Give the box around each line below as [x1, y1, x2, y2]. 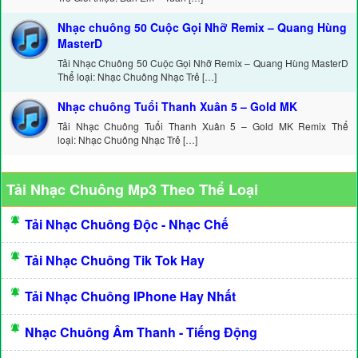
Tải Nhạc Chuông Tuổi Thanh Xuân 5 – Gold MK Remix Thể [58, 119, 348, 133]
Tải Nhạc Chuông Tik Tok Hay [25, 251, 205, 270]
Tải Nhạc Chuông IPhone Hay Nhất [25, 287, 236, 306]
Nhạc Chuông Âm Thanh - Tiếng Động [25, 323, 257, 342]
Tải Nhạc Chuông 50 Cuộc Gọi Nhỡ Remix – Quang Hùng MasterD [58, 56, 348, 70]
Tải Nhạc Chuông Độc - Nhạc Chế [25, 215, 229, 234]
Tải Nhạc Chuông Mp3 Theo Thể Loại [6, 179, 258, 201]
